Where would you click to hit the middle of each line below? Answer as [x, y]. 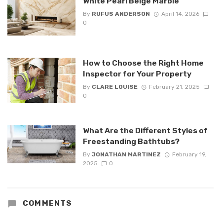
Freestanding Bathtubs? [131, 141]
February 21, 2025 [174, 87]
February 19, [189, 155]
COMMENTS [46, 203]
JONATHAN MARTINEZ [126, 155]
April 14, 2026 [180, 14]
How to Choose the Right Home [143, 63]
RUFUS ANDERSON [121, 14]
